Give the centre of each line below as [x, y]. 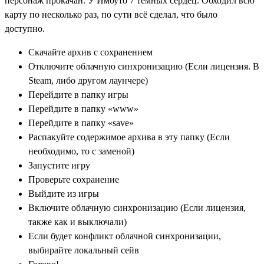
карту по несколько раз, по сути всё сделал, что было [111, 14]
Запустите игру [59, 165]
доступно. [25, 29]
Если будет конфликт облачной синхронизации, [125, 236]
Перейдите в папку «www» [83, 109]
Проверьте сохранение [74, 179]
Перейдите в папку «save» [81, 123]
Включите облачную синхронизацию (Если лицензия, [137, 208]
